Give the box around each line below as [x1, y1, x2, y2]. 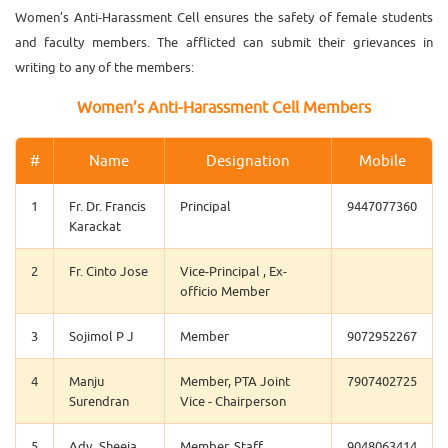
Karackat [69, 218, 121, 234]
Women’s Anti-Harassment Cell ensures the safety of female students [15, 9, 433, 25]
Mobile [358, 152, 406, 169]
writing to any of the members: [15, 59, 194, 75]
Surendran [69, 393, 129, 409]
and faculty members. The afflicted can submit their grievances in [15, 34, 433, 50]
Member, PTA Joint [180, 373, 290, 389]
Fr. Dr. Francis [69, 198, 146, 214]
